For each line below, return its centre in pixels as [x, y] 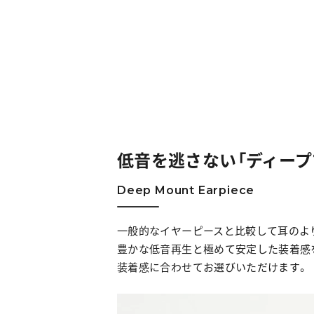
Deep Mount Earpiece [186, 191]
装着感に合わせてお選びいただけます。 [213, 267]
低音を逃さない [177, 160]
